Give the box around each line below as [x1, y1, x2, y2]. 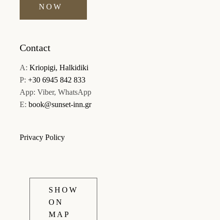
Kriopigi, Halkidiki [29, 63, 88, 72]
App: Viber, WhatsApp [20, 88, 91, 96]
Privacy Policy [20, 133, 65, 141]
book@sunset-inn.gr [28, 100, 91, 109]
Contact [20, 42, 51, 53]
